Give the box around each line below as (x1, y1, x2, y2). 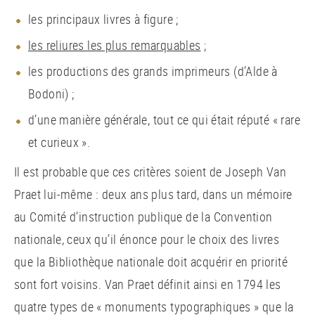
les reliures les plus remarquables (28, 36, 201, 53)
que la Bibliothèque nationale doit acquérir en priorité (14, 252, 288, 270)
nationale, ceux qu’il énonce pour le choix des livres (14, 230, 280, 247)
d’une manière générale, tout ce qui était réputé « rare (28, 110, 300, 128)
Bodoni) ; (28, 84, 75, 102)
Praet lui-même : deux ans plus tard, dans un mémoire (14, 185, 292, 202)
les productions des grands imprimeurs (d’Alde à (28, 62, 278, 79)
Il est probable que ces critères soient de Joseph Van (14, 162, 287, 180)
